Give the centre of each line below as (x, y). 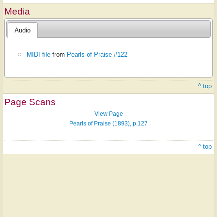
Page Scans (30, 102)
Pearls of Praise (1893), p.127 (108, 124)
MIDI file (39, 54)
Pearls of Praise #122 (97, 54)
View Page (108, 114)
